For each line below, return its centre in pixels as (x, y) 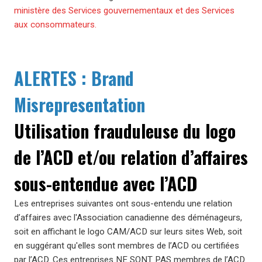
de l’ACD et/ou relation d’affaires (131, 157)
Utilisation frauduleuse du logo (125, 131)
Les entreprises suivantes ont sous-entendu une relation (123, 204)
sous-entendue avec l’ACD (106, 183)
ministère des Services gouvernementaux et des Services (124, 11)
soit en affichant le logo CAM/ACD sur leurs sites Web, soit (128, 232)
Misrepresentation (80, 104)
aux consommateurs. (55, 25)
